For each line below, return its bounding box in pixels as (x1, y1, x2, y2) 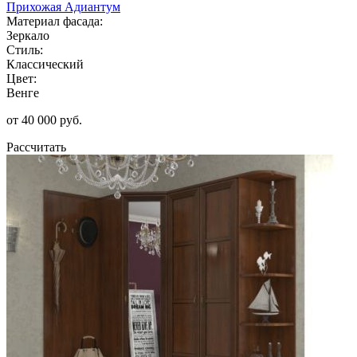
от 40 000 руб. (6, 112, 82, 127)
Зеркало (6, 28, 49, 42)
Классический (6, 57, 84, 71)
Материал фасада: (6, 14, 103, 28)
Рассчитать (6, 139, 66, 154)
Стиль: (6, 42, 43, 57)
